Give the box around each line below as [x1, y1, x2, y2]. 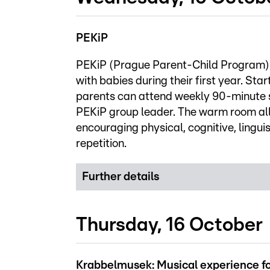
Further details [82, 171, 159, 183]
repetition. [76, 138, 127, 150]
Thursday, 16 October [76, 215, 263, 234]
